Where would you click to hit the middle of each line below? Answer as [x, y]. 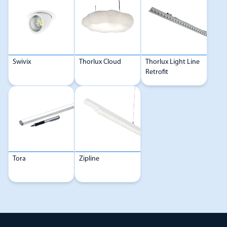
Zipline [89, 159]
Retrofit [157, 72]
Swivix [22, 62]
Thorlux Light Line [173, 62]
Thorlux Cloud [100, 62]
